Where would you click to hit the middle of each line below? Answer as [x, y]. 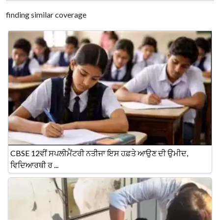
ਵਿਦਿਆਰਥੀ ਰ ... [34, 165]
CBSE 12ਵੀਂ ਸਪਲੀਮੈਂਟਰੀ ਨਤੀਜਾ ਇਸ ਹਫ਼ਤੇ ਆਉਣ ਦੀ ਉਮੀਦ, [99, 153]
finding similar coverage [46, 15]
